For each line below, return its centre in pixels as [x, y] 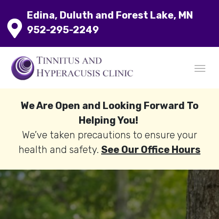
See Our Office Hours [151, 150]
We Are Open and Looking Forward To [109, 106]
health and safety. [60, 150]
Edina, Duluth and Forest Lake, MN [110, 15]
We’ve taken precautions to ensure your [109, 135]
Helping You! [108, 120]
